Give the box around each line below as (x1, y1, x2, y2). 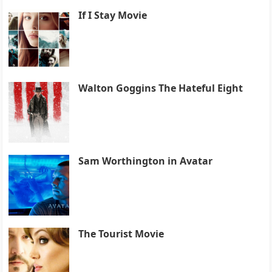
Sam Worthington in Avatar (78, 154, 213, 168)
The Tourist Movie (78, 226, 165, 240)
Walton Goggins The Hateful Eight (78, 81, 243, 95)
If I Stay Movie (78, 8, 148, 22)
